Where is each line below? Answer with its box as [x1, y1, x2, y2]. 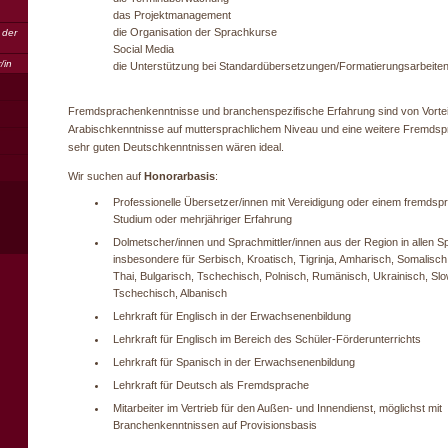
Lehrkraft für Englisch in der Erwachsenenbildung [113, 310, 351, 322]
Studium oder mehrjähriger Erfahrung [113, 213, 292, 225]
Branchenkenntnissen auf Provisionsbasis [113, 419, 317, 431]
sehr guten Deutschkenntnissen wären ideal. [68, 141, 284, 153]
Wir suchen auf [68, 170, 144, 182]
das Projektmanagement [113, 9, 231, 21]
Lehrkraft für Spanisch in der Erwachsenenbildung [113, 356, 355, 368]
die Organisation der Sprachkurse [113, 26, 277, 38]
